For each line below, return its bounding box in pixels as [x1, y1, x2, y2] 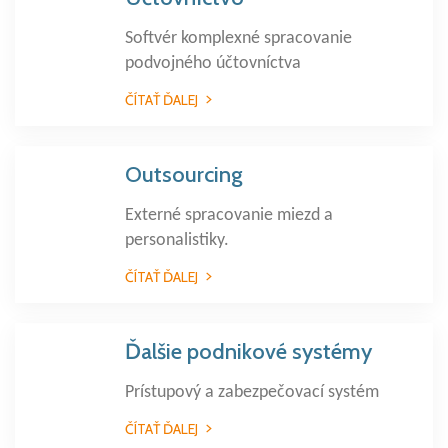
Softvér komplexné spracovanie [125, 29, 352, 48]
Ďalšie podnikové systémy [125, 338, 372, 365]
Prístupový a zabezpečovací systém [125, 383, 379, 402]
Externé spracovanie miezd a [125, 206, 333, 225]
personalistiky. [125, 231, 229, 250]
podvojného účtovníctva [125, 54, 301, 73]
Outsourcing [125, 161, 242, 188]
